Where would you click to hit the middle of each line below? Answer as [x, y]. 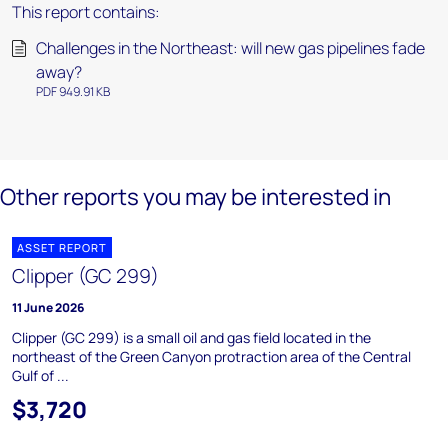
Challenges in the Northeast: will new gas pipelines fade [230, 48]
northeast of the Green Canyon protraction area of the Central [211, 356]
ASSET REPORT [62, 247]
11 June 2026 [48, 307]
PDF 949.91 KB [73, 91]
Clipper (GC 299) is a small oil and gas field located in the [191, 337]
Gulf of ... [40, 375]
